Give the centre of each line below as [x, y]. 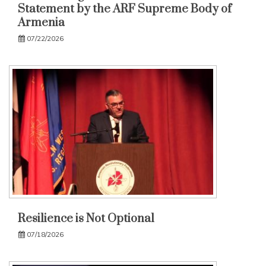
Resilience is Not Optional [86, 219]
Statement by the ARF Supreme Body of [125, 9]
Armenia [41, 23]
